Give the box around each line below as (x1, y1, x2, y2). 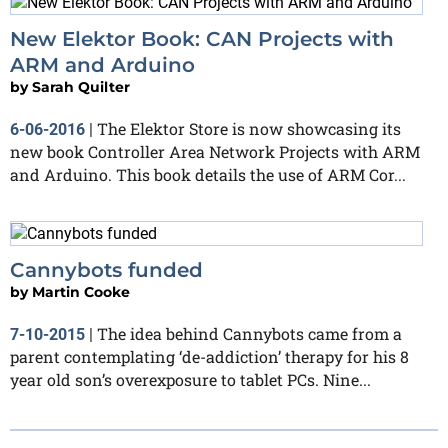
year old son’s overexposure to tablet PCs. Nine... (10, 369, 371, 391)
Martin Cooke (32, 283, 130, 302)
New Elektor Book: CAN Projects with (10, 27, 394, 52)
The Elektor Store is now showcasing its (97, 118, 401, 140)
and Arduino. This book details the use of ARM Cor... (10, 164, 406, 186)
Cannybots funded (10, 258, 203, 283)
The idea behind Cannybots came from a (97, 323, 402, 345)
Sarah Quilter (32, 78, 130, 97)
